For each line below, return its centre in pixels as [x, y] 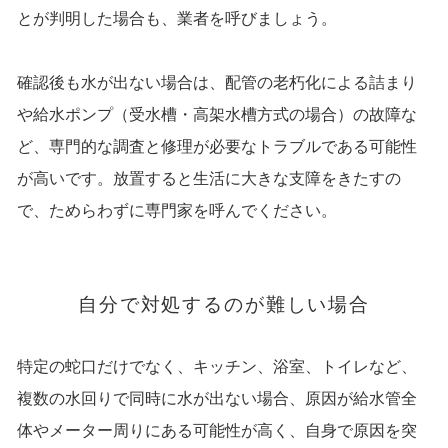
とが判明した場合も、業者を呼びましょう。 [176, 19]
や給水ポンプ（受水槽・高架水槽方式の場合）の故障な [216, 115]
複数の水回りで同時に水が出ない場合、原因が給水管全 [216, 399]
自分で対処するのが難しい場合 [224, 305]
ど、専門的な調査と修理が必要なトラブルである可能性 [216, 147]
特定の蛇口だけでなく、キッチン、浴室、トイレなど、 [216, 367]
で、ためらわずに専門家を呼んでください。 [176, 211]
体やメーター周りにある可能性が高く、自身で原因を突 [216, 431]
